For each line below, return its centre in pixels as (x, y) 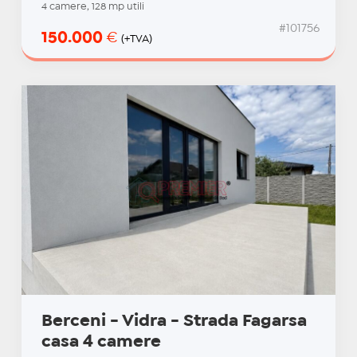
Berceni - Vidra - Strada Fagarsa (174, 322)
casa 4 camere (101, 342)
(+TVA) (136, 39)
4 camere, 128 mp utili (92, 7)
